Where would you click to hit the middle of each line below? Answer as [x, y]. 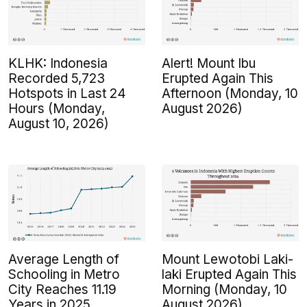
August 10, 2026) [59, 124]
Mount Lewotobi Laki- [228, 260]
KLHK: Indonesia [58, 64]
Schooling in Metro [64, 275]
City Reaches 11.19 [62, 290]
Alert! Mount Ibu [209, 64]
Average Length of [64, 260]
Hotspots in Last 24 [67, 94]
